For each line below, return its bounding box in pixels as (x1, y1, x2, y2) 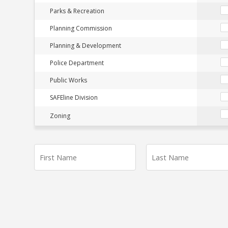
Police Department (50, 59, 104, 67)
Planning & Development (50, 41, 122, 50)
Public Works (50, 76, 88, 84)
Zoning (50, 111, 71, 120)
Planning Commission (50, 24, 112, 33)
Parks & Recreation (50, 7, 105, 15)
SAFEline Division (50, 93, 98, 102)
